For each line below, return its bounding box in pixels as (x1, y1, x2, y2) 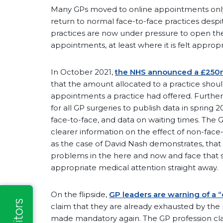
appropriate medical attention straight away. (51, 163, 218, 173)
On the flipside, (51, 190, 109, 200)
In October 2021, (51, 67, 115, 77)
